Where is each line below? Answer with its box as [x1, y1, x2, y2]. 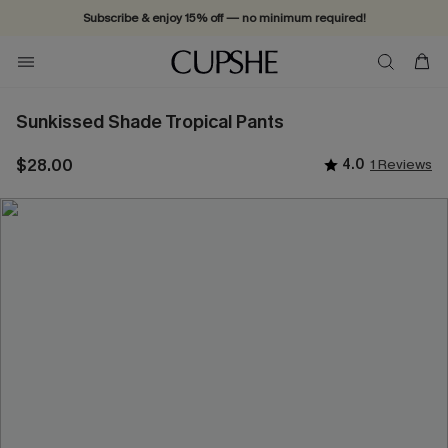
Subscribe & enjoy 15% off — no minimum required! [82, 10, 366, 26]
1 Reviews [370, 155, 432, 174]
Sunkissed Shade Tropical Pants [16, 110, 284, 134]
